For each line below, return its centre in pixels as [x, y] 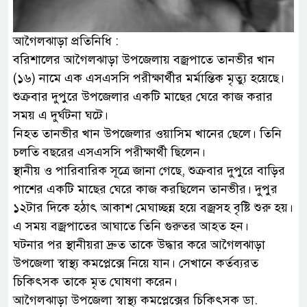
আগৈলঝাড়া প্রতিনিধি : [66, 41]
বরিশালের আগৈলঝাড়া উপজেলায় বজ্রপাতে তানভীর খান [144, 59]
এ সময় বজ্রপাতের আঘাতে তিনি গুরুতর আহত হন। [131, 226]
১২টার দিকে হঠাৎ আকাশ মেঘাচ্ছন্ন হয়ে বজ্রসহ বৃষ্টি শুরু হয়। [153, 207]
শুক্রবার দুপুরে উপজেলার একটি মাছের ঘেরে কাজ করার [143, 96]
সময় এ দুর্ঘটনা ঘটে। [61, 115]
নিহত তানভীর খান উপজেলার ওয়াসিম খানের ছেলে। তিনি [147, 133]
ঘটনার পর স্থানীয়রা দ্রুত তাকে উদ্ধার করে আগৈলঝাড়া [139, 244]
